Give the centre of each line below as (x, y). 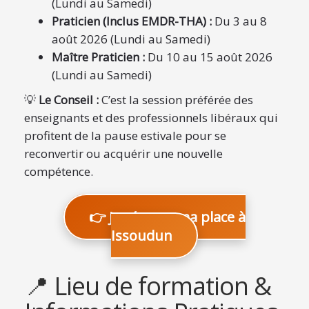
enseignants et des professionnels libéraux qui (151, 118)
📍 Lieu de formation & (148, 286)
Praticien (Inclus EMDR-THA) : (132, 21)
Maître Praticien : (98, 57)
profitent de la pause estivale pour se (125, 136)
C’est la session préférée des (176, 100)
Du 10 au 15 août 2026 (209, 57)
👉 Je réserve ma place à (167, 217)
